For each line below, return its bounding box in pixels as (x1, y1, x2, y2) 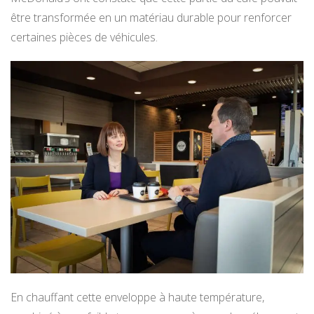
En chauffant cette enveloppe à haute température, (11, 289, 264, 306)
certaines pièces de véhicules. (11, 29, 158, 45)
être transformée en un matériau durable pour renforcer (11, 9, 292, 25)
